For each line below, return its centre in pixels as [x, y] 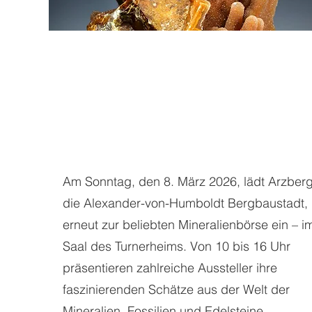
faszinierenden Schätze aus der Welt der [176, 289]
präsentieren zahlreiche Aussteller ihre [170, 268]
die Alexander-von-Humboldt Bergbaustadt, [185, 203]
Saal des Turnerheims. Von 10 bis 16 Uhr [177, 246]
